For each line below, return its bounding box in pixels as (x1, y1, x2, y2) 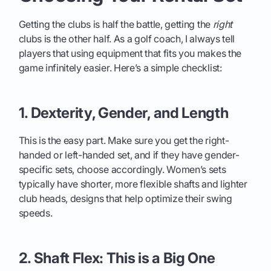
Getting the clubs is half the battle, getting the (18, 18, 213, 31)
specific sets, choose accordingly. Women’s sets (18, 163, 226, 176)
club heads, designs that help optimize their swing (18, 192, 232, 205)
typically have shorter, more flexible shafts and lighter (18, 178, 247, 191)
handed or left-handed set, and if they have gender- (18, 149, 240, 162)
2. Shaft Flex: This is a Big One (18, 249, 215, 267)
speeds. (18, 207, 53, 220)
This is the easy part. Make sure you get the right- (18, 134, 229, 147)
